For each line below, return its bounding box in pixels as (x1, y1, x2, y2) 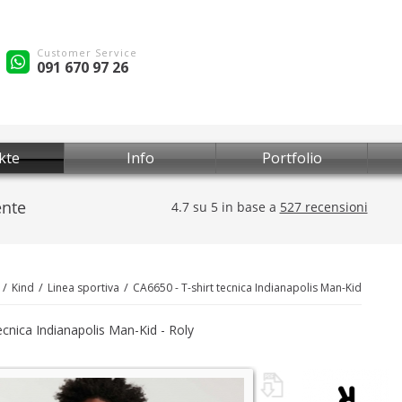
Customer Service (37, 45, 137, 59)
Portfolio (261, 148, 322, 168)
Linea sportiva (48, 280, 119, 295)
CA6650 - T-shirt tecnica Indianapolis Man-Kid (133, 280, 362, 295)
